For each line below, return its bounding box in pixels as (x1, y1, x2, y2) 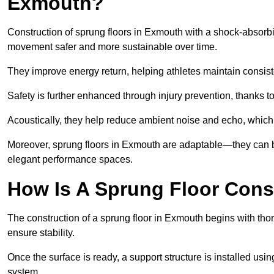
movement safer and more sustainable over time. (7, 42, 217, 53)
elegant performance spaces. (7, 154, 133, 165)
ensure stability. (7, 228, 75, 239)
